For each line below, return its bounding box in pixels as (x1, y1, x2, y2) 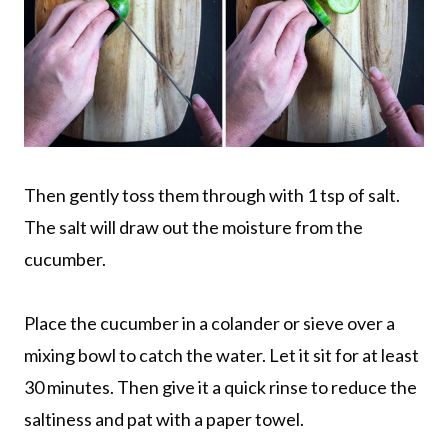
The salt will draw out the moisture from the (24, 215, 363, 238)
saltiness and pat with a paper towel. (24, 407, 304, 430)
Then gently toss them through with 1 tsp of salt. (24, 183, 400, 206)
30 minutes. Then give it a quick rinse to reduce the (24, 375, 417, 398)
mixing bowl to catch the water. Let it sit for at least (24, 343, 419, 366)
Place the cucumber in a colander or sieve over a (24, 311, 395, 334)
